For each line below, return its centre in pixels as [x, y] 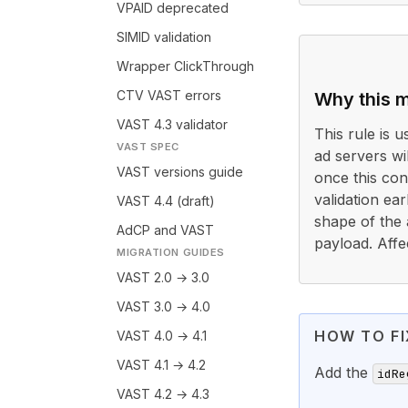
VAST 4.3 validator [172, 124]
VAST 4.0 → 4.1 [162, 336]
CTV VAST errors [169, 95]
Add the [343, 372]
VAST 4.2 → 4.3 [163, 394]
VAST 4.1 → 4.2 [161, 365]
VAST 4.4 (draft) [166, 201]
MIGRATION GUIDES [171, 252]
